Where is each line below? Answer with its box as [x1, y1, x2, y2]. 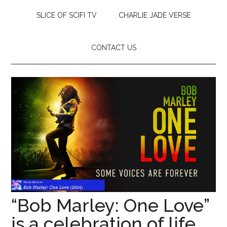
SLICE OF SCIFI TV [36, 11, 97, 19]
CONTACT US [91, 44, 136, 52]
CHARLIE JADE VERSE [119, 11, 191, 19]
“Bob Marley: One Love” [11, 194, 210, 216]
